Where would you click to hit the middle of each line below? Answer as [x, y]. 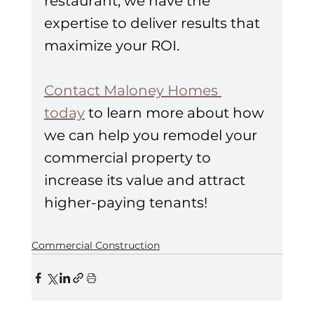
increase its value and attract [146, 180]
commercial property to [129, 158]
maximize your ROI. [111, 46]
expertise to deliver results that [153, 23]
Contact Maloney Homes [132, 91]
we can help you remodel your [152, 136]
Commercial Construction [95, 246]
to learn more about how [176, 113]
